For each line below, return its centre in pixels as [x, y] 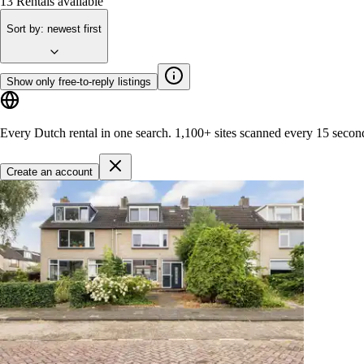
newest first [74, 28]
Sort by [24, 28]
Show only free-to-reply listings [79, 81]
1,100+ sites [206, 132]
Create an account [50, 171]
